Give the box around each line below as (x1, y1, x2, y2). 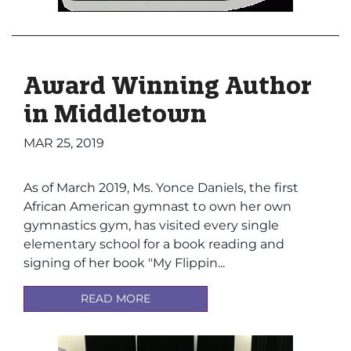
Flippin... (175, 255, 225, 270)
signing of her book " (24, 255, 153, 270)
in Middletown (24, 99, 207, 128)
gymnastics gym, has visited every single (24, 217, 279, 233)
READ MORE (81, 291, 150, 306)
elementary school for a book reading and (24, 236, 284, 251)
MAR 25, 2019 (24, 136, 104, 150)
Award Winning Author (24, 71, 312, 100)
